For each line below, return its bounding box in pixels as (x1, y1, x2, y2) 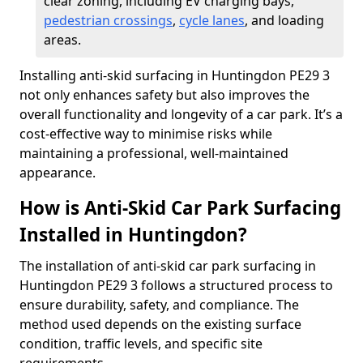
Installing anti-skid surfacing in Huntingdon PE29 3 (19, 66, 330, 84)
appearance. (19, 164, 96, 181)
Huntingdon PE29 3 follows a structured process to (19, 276, 333, 294)
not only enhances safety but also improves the (19, 86, 310, 104)
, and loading (245, 11, 324, 29)
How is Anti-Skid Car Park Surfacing (19, 195, 341, 220)
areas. (44, 31, 81, 49)
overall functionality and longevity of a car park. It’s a (19, 105, 343, 123)
